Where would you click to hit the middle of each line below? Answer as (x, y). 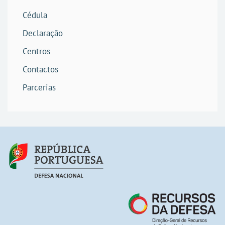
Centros (36, 51)
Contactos (40, 69)
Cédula (35, 15)
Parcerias (39, 87)
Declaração (43, 33)
